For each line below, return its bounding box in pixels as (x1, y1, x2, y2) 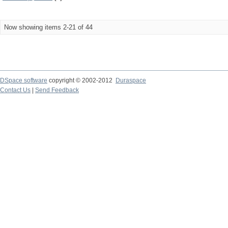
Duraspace (116, 77, 146, 84)
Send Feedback (35, 87, 79, 94)
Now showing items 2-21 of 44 (4, 23, 93, 31)
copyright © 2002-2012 (47, 77, 116, 84)
